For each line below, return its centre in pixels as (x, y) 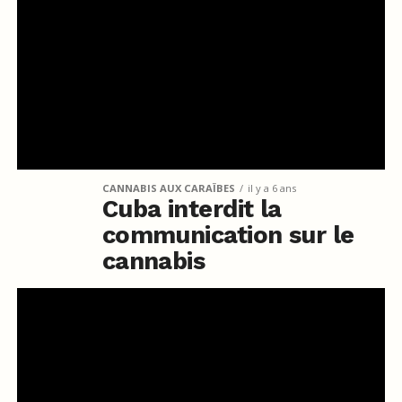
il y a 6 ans (271, 188)
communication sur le (228, 235)
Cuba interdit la (192, 209)
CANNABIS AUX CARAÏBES (168, 188)
